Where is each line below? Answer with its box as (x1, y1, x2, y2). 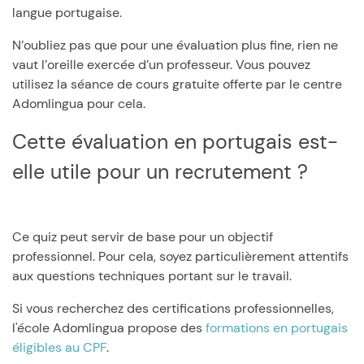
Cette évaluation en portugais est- (12, 128, 27, 155)
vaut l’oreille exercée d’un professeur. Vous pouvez (12, 56, 310, 73)
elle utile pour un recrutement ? (12, 158, 308, 185)
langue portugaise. (12, 4, 122, 21)
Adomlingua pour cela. (12, 95, 145, 112)
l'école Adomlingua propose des (12, 319, 206, 336)
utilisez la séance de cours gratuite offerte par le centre (12, 76, 342, 93)
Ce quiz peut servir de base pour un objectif (12, 228, 273, 245)
